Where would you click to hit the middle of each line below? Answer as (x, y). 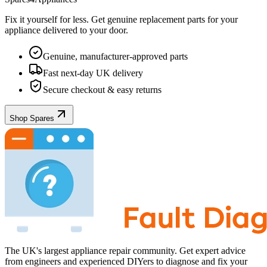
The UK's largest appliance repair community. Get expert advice (125, 251)
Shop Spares (32, 119)
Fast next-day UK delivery (93, 73)
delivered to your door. (84, 30)
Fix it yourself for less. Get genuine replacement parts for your (121, 20)
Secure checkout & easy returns (102, 90)
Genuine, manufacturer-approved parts (115, 57)
